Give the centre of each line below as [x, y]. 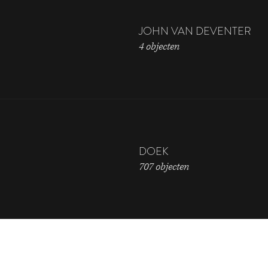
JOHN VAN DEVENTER [195, 31]
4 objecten [159, 46]
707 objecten [164, 167]
